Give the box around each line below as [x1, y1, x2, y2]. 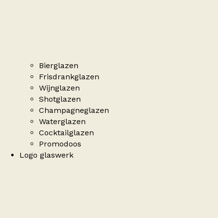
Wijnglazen [39, 83, 80, 93]
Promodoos [39, 139, 81, 149]
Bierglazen [39, 61, 78, 71]
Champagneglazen [39, 106, 109, 115]
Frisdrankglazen [39, 72, 99, 82]
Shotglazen [39, 94, 81, 104]
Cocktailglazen [39, 128, 94, 138]
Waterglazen [39, 117, 86, 127]
